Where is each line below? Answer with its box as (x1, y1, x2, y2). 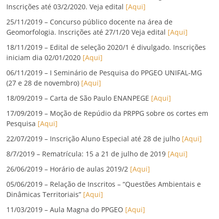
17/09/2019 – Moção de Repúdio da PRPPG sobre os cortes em (6, 109, 209, 118)
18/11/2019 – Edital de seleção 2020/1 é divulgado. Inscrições (6, 43, 206, 52)
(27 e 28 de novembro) (6, 78, 82, 88)
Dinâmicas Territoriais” (6, 190, 82, 199)
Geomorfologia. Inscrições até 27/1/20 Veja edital (6, 27, 168, 37)
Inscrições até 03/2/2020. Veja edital (6, 2, 124, 12)
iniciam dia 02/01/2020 (6, 53, 83, 63)
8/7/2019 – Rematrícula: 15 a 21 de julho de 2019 (6, 149, 168, 159)
